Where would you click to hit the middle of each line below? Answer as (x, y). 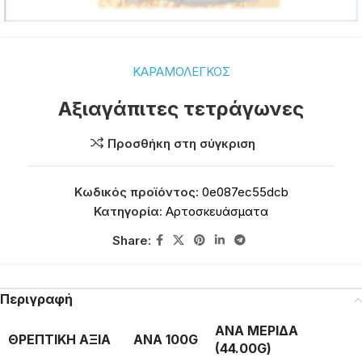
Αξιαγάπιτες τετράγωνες (181, 109)
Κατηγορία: (128, 211)
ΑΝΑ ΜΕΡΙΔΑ (257, 330)
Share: (131, 240)
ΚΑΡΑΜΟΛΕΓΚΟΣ (181, 72)
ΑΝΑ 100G (166, 339)
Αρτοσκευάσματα (217, 211)
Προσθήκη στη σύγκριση (182, 143)
